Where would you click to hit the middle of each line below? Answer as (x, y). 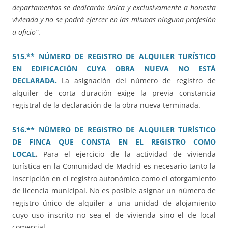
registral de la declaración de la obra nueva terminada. (106, 105)
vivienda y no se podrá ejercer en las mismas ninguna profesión (114, 20)
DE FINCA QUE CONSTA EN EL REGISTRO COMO (114, 142)
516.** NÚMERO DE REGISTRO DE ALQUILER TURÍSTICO (114, 130)
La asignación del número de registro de (139, 81)
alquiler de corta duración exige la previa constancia (114, 93)
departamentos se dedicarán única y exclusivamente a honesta (114, 8)
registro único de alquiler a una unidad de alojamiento (114, 203)
